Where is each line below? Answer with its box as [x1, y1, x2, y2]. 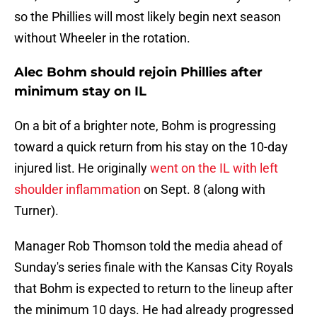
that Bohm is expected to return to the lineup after [14, 281, 293, 296]
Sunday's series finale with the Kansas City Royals [14, 260, 293, 275]
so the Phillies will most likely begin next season [14, 9, 281, 25]
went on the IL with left [150, 161, 278, 176]
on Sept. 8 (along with [141, 182, 265, 197]
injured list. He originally [14, 161, 150, 176]
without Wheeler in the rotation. [14, 30, 190, 46]
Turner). [14, 203, 59, 219]
